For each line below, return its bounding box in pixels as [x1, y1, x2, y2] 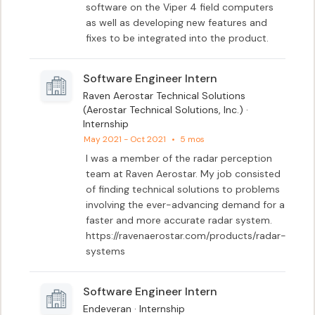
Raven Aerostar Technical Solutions [83, 89, 246, 102]
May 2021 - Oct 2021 [84, 134, 167, 145]
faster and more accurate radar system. [86, 214, 276, 226]
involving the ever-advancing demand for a [86, 198, 285, 211]
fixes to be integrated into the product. [86, 32, 269, 44]
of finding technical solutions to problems [86, 183, 281, 195]
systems [86, 245, 126, 257]
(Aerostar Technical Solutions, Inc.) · [83, 103, 249, 116]
